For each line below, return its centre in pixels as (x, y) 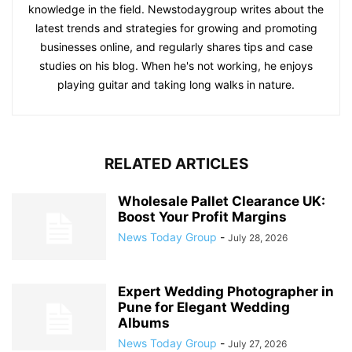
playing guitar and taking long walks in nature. (176, 85)
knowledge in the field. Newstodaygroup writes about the (176, 9)
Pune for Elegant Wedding (204, 308)
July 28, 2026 (258, 238)
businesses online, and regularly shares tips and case (176, 47)
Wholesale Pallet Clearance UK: (222, 202)
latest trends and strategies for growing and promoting (176, 28)
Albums (144, 323)
